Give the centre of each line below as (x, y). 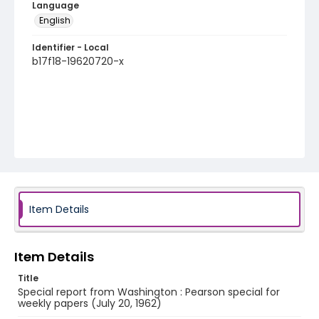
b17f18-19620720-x (78, 61)
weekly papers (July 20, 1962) (90, 303)
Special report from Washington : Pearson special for (149, 292)
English (55, 20)
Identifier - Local (70, 47)
